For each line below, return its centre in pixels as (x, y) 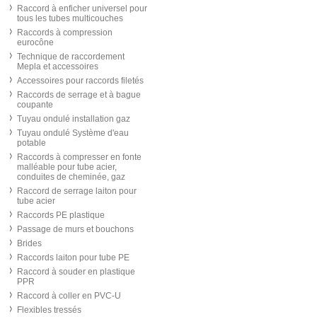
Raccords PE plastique (61, 215)
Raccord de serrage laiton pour (77, 191)
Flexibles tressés (49, 310)
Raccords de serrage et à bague (79, 95)
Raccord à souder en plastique (76, 272)
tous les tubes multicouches (70, 18)
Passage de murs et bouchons (75, 229)
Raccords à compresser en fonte (79, 157)
